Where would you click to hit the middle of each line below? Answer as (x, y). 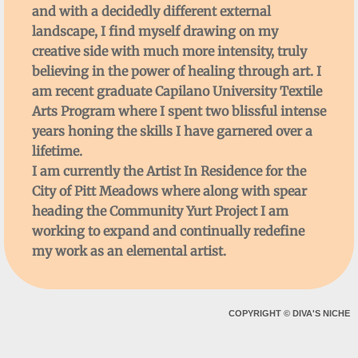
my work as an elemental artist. (129, 251)
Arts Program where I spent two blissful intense (179, 111)
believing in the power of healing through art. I (177, 71)
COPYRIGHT (256, 313)
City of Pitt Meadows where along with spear (169, 191)
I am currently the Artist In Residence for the (169, 171)
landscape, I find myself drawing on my (155, 31)
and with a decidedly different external (151, 11)
